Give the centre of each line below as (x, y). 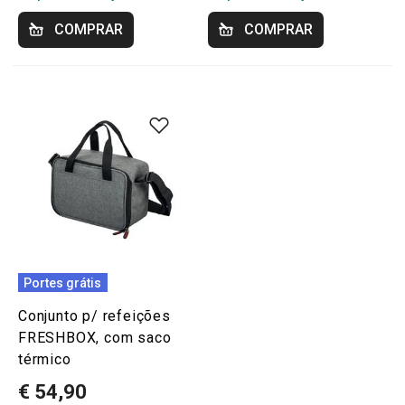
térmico (45, 359)
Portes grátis (63, 283)
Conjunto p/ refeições (94, 316)
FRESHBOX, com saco (95, 338)
